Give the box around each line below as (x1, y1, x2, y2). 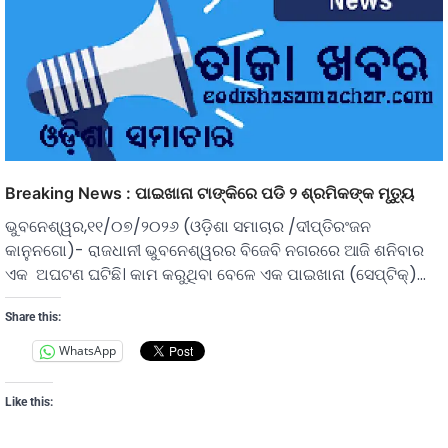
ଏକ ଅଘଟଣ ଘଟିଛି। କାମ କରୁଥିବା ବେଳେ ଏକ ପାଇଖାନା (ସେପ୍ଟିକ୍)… (5, 262, 426, 286)
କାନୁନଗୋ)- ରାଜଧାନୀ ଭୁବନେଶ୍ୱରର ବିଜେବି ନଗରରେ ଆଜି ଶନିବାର (5, 238, 424, 262)
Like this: (5, 394, 53, 409)
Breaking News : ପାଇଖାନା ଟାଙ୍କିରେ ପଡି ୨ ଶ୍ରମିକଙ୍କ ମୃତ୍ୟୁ (5, 182, 414, 203)
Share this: (5, 309, 61, 324)
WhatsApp (59, 342, 116, 360)
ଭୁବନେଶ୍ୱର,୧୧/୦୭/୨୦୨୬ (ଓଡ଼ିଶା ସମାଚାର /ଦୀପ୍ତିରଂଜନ (5, 214, 371, 238)
